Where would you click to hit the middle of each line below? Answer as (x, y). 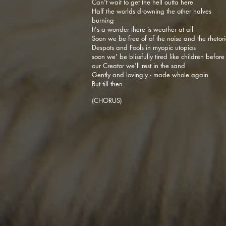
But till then (108, 84)
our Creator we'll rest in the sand (139, 66)
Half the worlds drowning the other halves (152, 11)
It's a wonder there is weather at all (143, 29)
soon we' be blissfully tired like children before (158, 56)
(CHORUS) (107, 100)
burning (104, 20)
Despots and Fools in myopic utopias (145, 47)
